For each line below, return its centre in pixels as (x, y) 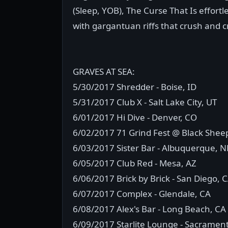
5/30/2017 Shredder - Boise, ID (135, 87)
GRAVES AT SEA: (104, 72)
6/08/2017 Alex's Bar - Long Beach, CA (149, 209)
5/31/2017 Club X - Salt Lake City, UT (145, 102)
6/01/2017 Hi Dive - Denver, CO (135, 117)
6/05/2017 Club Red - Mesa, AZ (135, 163)
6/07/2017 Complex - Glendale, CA (142, 194)
